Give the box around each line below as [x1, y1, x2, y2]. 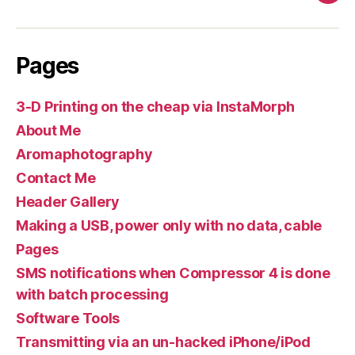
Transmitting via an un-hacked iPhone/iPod [16, 334, 311, 350]
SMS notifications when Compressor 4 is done [16, 265, 330, 281]
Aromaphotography [16, 146, 153, 162]
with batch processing [16, 286, 169, 303]
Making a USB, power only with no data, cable [16, 217, 323, 234]
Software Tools [16, 310, 120, 326]
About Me [16, 122, 81, 139]
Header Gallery [16, 193, 120, 210]
